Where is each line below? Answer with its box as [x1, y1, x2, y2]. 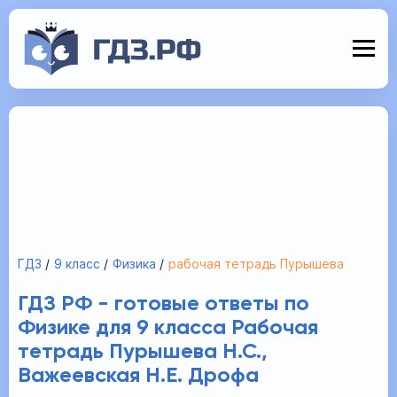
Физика [113, 256, 156, 271]
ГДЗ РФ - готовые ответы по [18, 293, 309, 315]
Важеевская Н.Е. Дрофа [18, 365, 259, 386]
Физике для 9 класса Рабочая [18, 317, 318, 339]
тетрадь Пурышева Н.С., [18, 341, 268, 362]
